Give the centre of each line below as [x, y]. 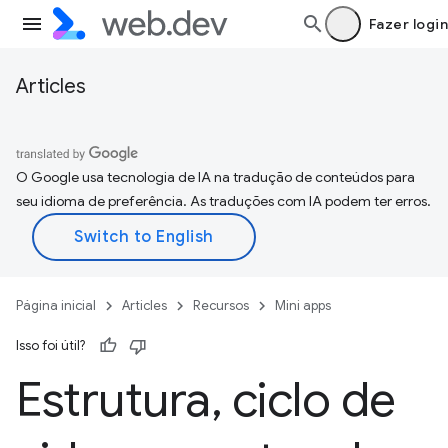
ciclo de [308, 400]
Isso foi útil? [50, 345]
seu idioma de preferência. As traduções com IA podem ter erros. [223, 201]
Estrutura [113, 400]
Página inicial [56, 305]
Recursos [221, 305]
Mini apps [303, 305]
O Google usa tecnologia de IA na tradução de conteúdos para [215, 177]
